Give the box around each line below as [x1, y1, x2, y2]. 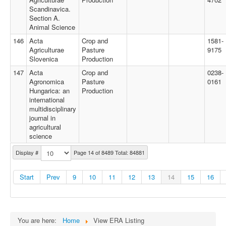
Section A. [29, 13, 60, 23]
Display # [16, 148, 38, 156]
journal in [29, 113, 55, 123]
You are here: [18, 215, 61, 225]
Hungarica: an [29, 86, 70, 95]
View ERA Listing [93, 215, 144, 225]
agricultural [29, 122, 61, 132]
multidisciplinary [29, 104, 76, 114]
